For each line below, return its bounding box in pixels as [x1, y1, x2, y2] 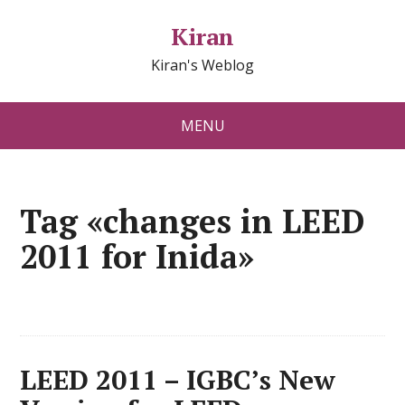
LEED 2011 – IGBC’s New [20, 362, 336, 398]
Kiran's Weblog [151, 55, 254, 75]
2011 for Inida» [20, 235, 255, 278]
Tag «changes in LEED [20, 200, 365, 242]
